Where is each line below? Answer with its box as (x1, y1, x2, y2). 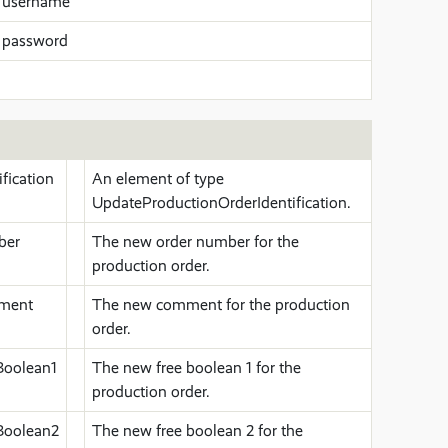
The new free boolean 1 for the (92, 358, 301, 377)
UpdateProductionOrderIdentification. (92, 193, 351, 212)
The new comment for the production (92, 295, 350, 314)
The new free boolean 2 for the (92, 421, 303, 440)
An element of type (92, 169, 224, 188)
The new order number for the (92, 232, 299, 251)
